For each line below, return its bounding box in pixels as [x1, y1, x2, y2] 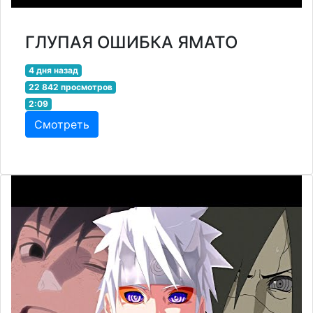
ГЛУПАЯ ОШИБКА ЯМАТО [25, 32, 238, 53]
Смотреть [34, 117, 89, 132]
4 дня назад [28, 65, 78, 76]
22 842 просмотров [28, 82, 112, 93]
